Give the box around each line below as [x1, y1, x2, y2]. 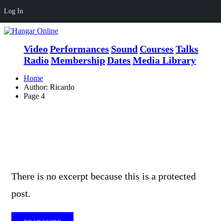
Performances [50, 43, 109, 54]
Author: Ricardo [24, 83, 74, 91]
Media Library [133, 55, 196, 66]
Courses [140, 43, 174, 54]
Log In [4, 7, 23, 15]
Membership [51, 55, 105, 66]
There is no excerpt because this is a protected [11, 171, 196, 182]
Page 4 [24, 92, 45, 100]
